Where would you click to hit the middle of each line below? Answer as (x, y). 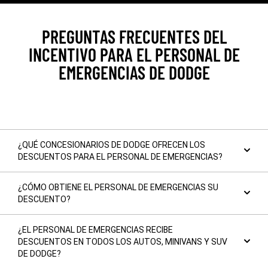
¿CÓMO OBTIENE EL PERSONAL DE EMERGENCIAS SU (118, 188)
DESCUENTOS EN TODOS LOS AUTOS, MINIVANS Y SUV (123, 242)
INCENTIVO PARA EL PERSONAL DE (134, 55)
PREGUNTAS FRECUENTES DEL (134, 37)
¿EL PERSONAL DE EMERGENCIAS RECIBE (95, 230)
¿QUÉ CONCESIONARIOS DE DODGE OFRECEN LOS (112, 145)
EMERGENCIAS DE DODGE (134, 73)
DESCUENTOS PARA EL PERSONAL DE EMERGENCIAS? (120, 157)
